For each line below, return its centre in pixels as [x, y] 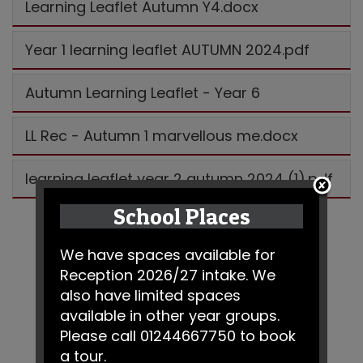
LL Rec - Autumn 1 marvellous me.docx [162, 136]
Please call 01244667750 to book [178, 335]
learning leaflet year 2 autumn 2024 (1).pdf [179, 179]
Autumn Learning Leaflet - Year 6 [143, 93]
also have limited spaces [150, 295]
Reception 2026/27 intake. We [168, 275]
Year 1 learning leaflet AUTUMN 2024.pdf [167, 50]
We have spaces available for [168, 254]
